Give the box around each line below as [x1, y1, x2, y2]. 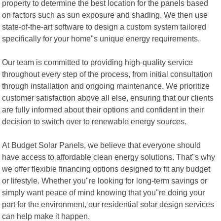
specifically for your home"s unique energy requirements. [2, 34, 200, 43]
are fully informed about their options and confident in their [2, 105, 204, 114]
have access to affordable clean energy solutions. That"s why [2, 152, 216, 161]
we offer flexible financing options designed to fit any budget [2, 164, 211, 173]
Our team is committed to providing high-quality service [2, 57, 193, 67]
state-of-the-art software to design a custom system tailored [2, 22, 207, 31]
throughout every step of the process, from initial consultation [2, 69, 213, 78]
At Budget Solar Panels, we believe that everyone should [2, 140, 201, 149]
